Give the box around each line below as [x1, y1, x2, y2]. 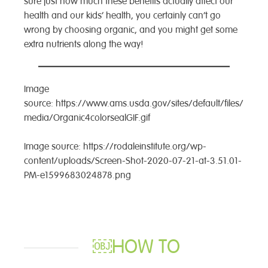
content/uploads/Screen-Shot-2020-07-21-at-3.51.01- [24, 155, 242, 167]
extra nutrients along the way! [24, 38, 144, 51]
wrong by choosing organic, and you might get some [24, 24, 237, 36]
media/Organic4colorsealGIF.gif [24, 112, 150, 124]
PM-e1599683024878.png [24, 169, 131, 182]
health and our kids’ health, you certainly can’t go [24, 10, 221, 22]
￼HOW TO [93, 235, 180, 259]
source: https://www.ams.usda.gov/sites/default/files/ [24, 98, 243, 110]
